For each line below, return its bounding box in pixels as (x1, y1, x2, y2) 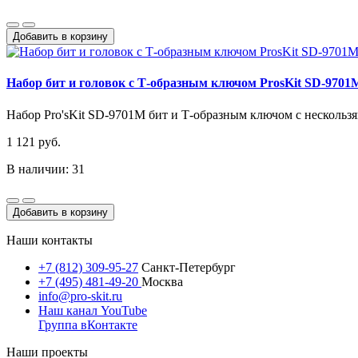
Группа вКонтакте (38, 317, 137, 332)
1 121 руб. (6, 134, 61, 149)
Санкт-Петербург (138, 260, 236, 274)
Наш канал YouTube (38, 303, 147, 317)
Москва (141, 274, 183, 288)
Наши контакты (6, 233, 93, 247)
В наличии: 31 (6, 161, 85, 176)
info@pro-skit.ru (38, 288, 122, 303)
